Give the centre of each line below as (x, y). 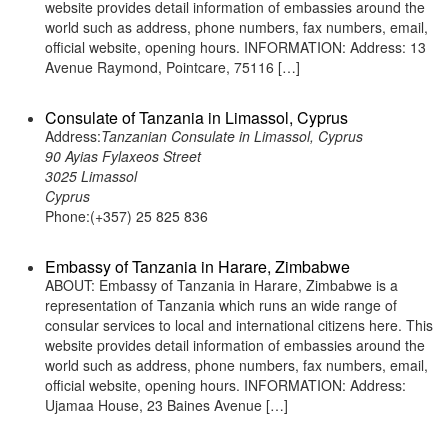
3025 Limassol (91, 176)
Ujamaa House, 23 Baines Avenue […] (166, 405)
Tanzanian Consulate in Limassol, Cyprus (232, 136)
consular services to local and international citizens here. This (239, 325)
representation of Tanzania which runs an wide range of (221, 305)
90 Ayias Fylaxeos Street (123, 156)
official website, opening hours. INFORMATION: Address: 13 (235, 47)
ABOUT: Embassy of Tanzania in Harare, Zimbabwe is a (221, 285)
